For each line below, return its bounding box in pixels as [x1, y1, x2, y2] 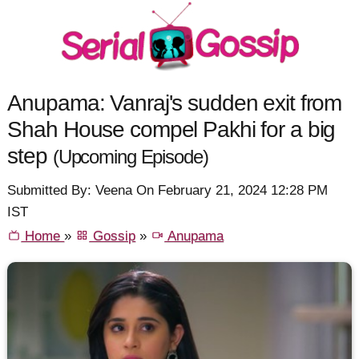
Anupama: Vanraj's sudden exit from [7, 89, 342, 115]
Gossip [89, 228, 136, 244]
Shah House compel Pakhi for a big [7, 115, 336, 142]
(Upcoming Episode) [52, 146, 208, 167]
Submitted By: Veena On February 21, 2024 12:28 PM [7, 183, 329, 199]
